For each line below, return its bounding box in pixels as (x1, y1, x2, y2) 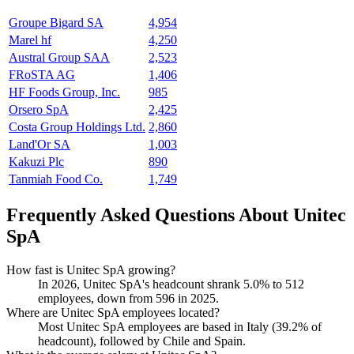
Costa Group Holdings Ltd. (9, 120, 145, 134)
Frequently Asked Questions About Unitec (6, 204, 346, 225)
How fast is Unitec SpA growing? (6, 262, 175, 277)
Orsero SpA (9, 103, 69, 117)
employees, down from (38, 291, 156, 305)
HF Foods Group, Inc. (9, 85, 120, 100)
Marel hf (9, 33, 51, 47)
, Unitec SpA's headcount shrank (77, 277, 243, 291)
